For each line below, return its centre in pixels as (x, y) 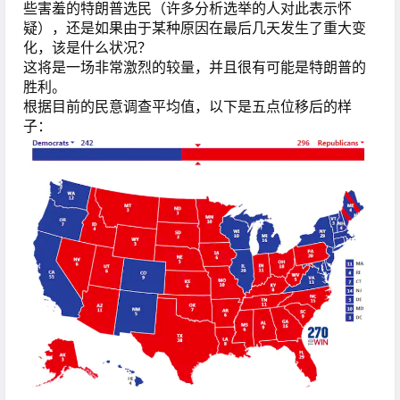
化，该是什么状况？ (87, 47)
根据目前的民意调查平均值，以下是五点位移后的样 (187, 106)
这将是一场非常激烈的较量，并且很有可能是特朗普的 (195, 67)
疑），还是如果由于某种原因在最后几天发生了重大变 (195, 27)
